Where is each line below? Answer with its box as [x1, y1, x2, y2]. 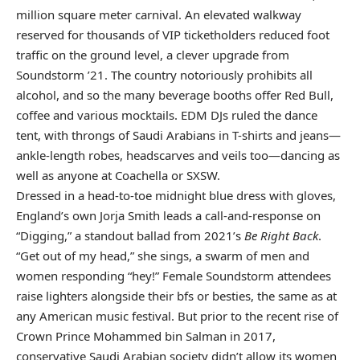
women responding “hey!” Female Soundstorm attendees [16, 268, 331, 284]
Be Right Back [244, 227, 318, 244]
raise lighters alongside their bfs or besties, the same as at [16, 288, 337, 305]
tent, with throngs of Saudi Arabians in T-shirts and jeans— [16, 127, 341, 144]
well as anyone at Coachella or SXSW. [16, 167, 220, 184]
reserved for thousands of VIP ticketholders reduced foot [16, 27, 329, 43]
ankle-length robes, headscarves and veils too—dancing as [16, 147, 340, 164]
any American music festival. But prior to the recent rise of [16, 308, 338, 325]
